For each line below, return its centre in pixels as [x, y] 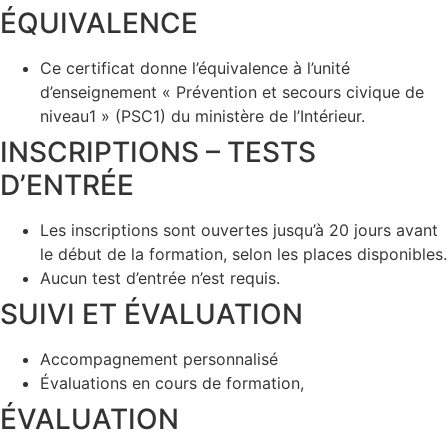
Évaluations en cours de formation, [172, 383]
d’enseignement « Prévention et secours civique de [232, 92]
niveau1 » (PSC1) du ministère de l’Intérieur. [202, 116]
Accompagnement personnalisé [159, 359]
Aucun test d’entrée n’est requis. [160, 278]
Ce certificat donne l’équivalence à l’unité [195, 68]
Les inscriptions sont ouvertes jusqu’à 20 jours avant [239, 230]
